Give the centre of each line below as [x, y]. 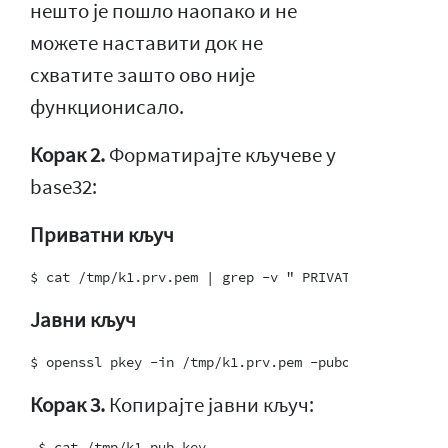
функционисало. [107, 106]
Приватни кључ [102, 234]
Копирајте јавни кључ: [209, 404]
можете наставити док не [146, 42]
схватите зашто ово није [142, 74]
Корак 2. [67, 154]
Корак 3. [67, 404]
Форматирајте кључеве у [220, 154]
